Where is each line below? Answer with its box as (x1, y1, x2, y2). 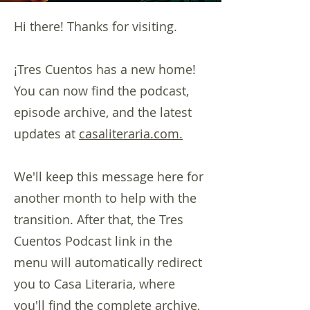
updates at (14, 125, 79, 142)
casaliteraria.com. (79, 125, 183, 142)
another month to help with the (14, 190, 197, 206)
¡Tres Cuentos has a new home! (14, 61, 196, 77)
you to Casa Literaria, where (14, 275, 175, 292)
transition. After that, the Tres (14, 211, 183, 228)
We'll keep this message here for (14, 168, 203, 185)
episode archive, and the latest (14, 104, 192, 120)
